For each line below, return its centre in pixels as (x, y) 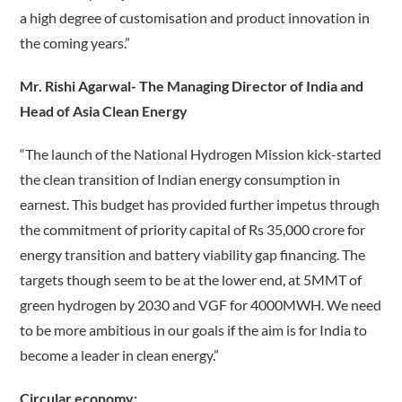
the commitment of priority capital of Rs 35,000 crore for (193, 230)
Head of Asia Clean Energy (104, 111)
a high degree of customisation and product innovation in (195, 18)
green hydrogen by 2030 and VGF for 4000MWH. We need (201, 305)
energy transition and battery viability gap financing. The (193, 255)
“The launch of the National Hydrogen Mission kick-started (201, 154)
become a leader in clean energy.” (120, 355)
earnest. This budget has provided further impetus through (200, 205)
